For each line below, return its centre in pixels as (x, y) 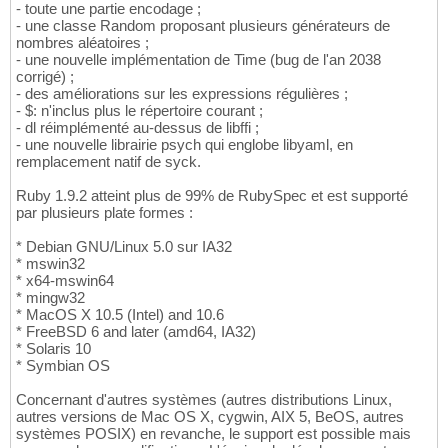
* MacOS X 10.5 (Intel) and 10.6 (120, 315)
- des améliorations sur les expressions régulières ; (182, 94)
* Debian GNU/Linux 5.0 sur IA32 (124, 247)
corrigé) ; (45, 77)
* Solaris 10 (53, 349)
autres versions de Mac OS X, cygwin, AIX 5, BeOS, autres (210, 417)
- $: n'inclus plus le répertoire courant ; (139, 111)
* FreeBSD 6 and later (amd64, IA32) (136, 332)
